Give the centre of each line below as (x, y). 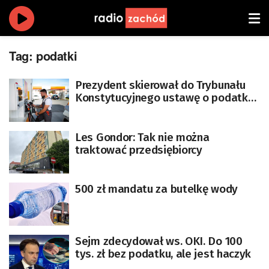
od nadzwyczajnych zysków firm (155, 110)
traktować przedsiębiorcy (139, 150)
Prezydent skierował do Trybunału (160, 85)
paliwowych (104, 123)
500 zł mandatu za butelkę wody (156, 189)
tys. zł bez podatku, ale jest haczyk (163, 253)
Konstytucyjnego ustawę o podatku (165, 98)
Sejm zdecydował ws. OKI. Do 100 (159, 241)
